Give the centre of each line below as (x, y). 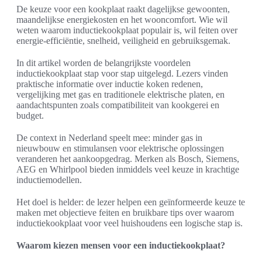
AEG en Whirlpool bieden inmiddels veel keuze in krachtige (128, 170)
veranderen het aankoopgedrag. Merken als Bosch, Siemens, (128, 159)
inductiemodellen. (49, 180)
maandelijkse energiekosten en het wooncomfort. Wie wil (122, 20)
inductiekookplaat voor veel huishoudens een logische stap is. (130, 223)
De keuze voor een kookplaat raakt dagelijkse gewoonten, (123, 9)
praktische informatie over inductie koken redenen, (110, 84)
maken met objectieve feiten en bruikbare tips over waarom (125, 213)
